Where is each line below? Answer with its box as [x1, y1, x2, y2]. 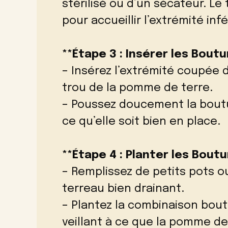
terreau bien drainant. [62, 183, 184, 195]
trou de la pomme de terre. [62, 82, 213, 94]
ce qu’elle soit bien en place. [62, 116, 220, 128]
